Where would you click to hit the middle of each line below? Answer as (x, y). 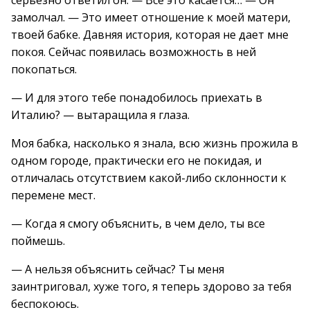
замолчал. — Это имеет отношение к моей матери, (151, 17)
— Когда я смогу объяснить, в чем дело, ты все (138, 224)
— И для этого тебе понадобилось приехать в (137, 98)
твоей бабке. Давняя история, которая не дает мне (150, 35)
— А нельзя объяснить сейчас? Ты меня (118, 269)
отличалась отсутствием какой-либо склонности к (149, 178)
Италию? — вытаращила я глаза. (100, 115)
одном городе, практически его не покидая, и (136, 161)
